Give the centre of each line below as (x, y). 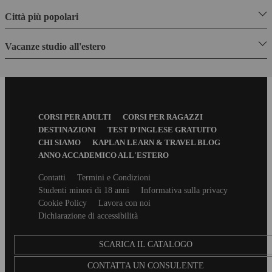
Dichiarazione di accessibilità (88, 216)
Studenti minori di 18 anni (84, 190)
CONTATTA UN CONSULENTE (146, 265)
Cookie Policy (63, 203)
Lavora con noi (124, 203)
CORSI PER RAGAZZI (163, 117)
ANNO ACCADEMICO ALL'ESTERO (104, 155)
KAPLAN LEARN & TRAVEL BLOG (156, 142)
